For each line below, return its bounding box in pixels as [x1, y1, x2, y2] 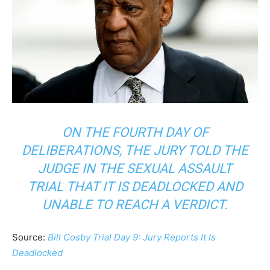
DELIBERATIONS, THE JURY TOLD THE [22, 143, 248, 159]
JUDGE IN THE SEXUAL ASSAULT [38, 161, 232, 177]
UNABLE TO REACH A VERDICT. [42, 197, 228, 213]
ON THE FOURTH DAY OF [61, 125, 209, 140]
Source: [12, 231, 48, 243]
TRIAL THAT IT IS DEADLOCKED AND [27, 179, 243, 195]
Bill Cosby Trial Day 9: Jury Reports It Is [48, 231, 216, 243]
